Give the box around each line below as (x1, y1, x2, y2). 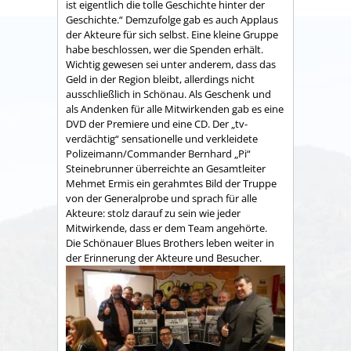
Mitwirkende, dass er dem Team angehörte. (66, 220, 272, 235)
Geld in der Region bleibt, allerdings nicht (66, 71, 255, 86)
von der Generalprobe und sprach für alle (66, 190, 257, 205)
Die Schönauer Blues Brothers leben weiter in (66, 235, 274, 250)
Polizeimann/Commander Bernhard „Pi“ (66, 146, 251, 161)
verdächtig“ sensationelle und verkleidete (66, 131, 258, 146)
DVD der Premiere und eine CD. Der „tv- (66, 116, 248, 131)
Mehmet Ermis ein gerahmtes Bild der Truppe (66, 175, 277, 190)
